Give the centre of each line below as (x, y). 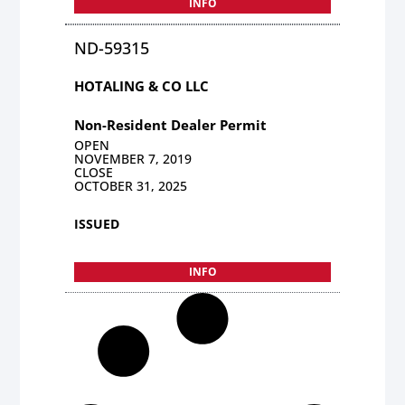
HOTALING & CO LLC (142, 85)
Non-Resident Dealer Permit (171, 124)
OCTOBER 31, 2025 (131, 185)
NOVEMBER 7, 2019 (133, 158)
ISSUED (97, 223)
